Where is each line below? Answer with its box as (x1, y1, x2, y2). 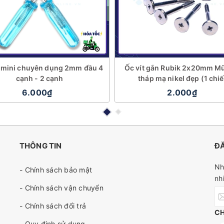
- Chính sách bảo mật (19, 165, 92, 174)
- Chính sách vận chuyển (19, 183, 103, 192)
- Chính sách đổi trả (19, 201, 86, 210)
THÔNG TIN (19, 141, 62, 150)
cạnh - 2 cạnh (15, 74, 63, 82)
